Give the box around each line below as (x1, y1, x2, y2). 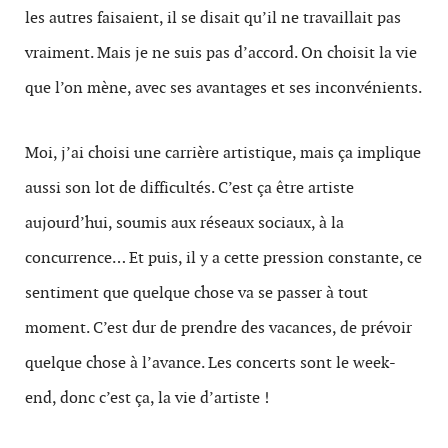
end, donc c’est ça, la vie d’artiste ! (25, 387, 269, 408)
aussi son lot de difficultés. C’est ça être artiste (25, 177, 354, 198)
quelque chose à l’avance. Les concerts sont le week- (25, 352, 396, 373)
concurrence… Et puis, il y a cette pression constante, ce (25, 247, 422, 268)
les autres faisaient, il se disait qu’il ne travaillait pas (25, 7, 401, 28)
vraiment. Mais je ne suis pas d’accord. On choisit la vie (25, 42, 417, 63)
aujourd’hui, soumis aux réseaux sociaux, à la (25, 212, 344, 233)
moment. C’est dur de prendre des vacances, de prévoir (25, 317, 412, 338)
